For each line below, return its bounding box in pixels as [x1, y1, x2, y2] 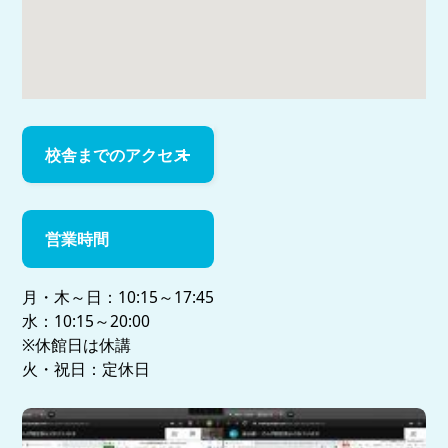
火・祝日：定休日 [22, 358, 151, 381]
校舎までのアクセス [44, 143, 189, 166]
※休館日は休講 [22, 334, 132, 357]
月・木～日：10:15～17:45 [22, 286, 215, 309]
